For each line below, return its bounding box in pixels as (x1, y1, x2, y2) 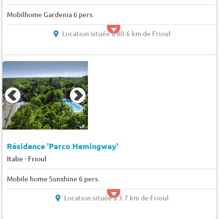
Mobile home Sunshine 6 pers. (6, 174, 100, 184)
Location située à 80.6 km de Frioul (62, 28, 171, 38)
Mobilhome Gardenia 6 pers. (6, 9, 94, 19)
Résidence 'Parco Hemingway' (6, 141, 118, 152)
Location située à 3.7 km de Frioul (64, 193, 169, 203)
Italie (6, 154, 23, 164)
